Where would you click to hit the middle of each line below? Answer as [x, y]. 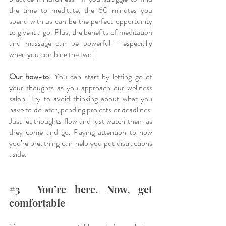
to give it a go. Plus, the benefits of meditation [81, 32]
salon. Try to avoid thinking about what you [81, 98]
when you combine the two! [52, 54]
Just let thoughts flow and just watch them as [81, 121]
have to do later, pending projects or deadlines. [81, 109]
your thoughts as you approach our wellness [81, 87]
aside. [19, 154]
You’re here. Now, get [86, 189]
